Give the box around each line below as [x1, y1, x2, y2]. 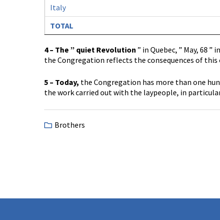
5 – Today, [44, 77, 79, 87]
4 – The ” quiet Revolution [44, 45, 136, 55]
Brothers [55, 120, 85, 130]
